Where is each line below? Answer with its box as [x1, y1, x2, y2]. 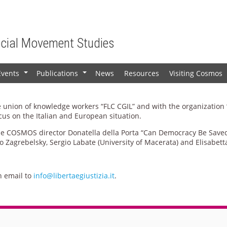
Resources [124, 68, 160, 78]
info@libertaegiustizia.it [33, 170, 115, 180]
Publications [36, 68, 79, 78]
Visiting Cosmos [169, 68, 223, 78]
